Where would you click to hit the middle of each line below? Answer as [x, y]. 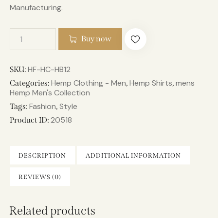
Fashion [43, 106]
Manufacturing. [36, 7]
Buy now [96, 39]
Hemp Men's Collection [50, 92]
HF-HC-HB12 [49, 69]
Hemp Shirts [151, 83]
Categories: [30, 83]
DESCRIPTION [42, 155]
